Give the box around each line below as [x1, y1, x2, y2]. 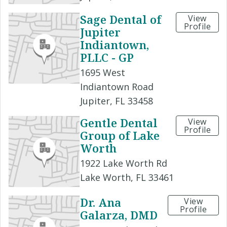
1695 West [80, 66, 125, 79]
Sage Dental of [80, 11, 161, 27]
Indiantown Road [80, 81, 154, 93]
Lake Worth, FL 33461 [80, 171, 174, 184]
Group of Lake [80, 128, 160, 143]
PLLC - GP [80, 50, 134, 65]
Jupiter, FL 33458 [80, 95, 153, 107]
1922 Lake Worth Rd [80, 157, 167, 170]
